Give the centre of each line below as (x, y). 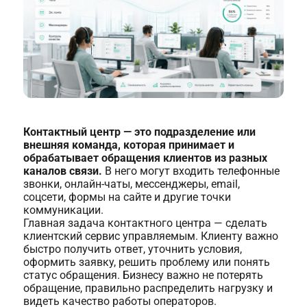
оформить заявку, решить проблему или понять (146, 262)
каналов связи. (62, 171)
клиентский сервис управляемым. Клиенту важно (150, 236)
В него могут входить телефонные (191, 171)
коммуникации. (63, 210)
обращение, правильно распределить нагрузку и (148, 288)
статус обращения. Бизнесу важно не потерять (143, 275)
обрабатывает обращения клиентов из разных (145, 158)
